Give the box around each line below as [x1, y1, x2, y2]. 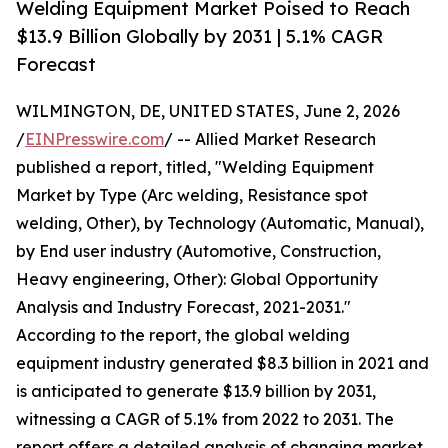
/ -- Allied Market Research [164, 129, 376, 150]
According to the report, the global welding [16, 325, 350, 346]
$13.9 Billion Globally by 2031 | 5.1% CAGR [16, 25, 383, 48]
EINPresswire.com [25, 129, 164, 150]
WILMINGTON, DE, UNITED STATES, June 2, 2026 [16, 101, 400, 122]
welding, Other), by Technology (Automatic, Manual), [16, 213, 424, 234]
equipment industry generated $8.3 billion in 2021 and [16, 353, 429, 374]
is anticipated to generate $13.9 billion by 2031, [16, 381, 376, 402]
